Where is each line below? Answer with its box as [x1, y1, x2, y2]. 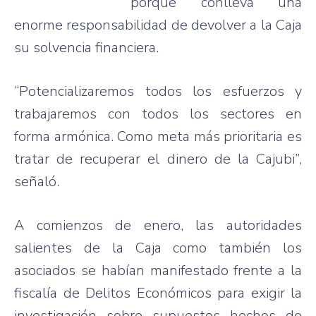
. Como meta [110, 127, 194, 147]
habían [101, 261, 145, 281]
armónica [54, 127, 111, 147]
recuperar [80, 150, 141, 169]
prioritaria [224, 127, 284, 147]
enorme [14, 16, 63, 35]
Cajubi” [256, 150, 300, 169]
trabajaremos [14, 104, 97, 124]
